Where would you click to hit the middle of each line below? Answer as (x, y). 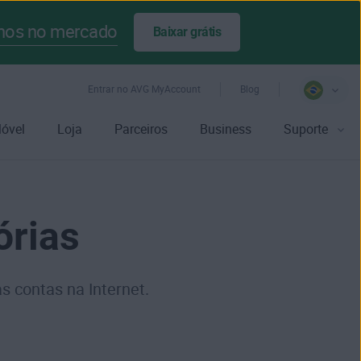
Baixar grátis (187, 32)
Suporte (306, 129)
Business (226, 129)
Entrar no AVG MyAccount (144, 89)
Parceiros (141, 129)
